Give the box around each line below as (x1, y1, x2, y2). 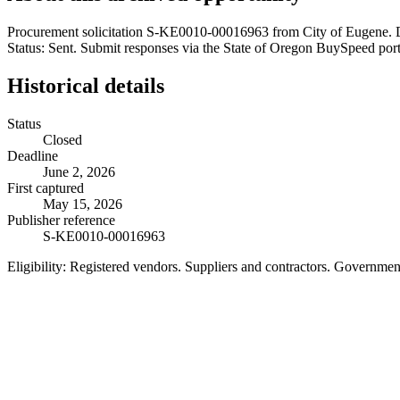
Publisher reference (7, 212, 115, 228)
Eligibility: (7, 258, 66, 274)
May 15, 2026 (43, 196, 122, 212)
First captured (7, 179, 84, 196)
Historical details (7, 73, 164, 97)
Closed (43, 131, 82, 147)
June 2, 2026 (43, 163, 115, 179)
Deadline (7, 147, 58, 163)
